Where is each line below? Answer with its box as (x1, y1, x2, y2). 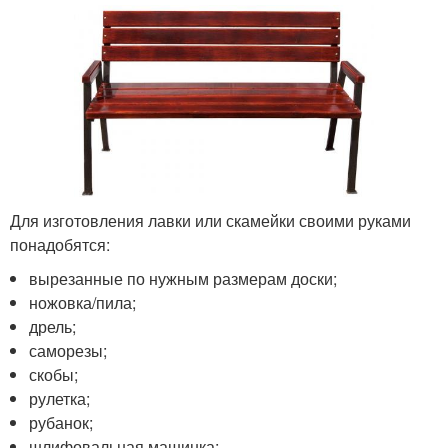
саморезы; (29, 338, 108, 362)
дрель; (29, 314, 77, 338)
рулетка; (29, 386, 91, 410)
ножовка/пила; (29, 290, 137, 314)
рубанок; (29, 410, 94, 434)
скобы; (29, 362, 79, 386)
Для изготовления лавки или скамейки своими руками (10, 208, 411, 232)
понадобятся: (10, 232, 110, 256)
